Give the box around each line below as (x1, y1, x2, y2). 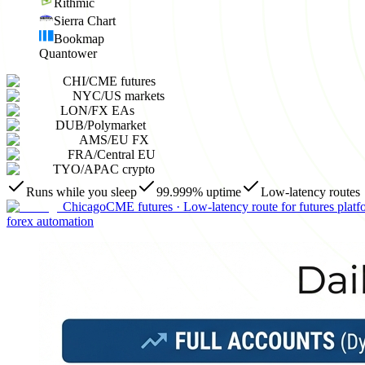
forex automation (7, 213, 94, 228)
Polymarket (87, 117, 146, 132)
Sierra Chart (54, 13, 116, 28)
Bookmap (54, 31, 104, 46)
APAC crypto (84, 161, 155, 176)
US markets (104, 88, 165, 103)
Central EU (97, 147, 156, 161)
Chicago (63, 199, 106, 213)
